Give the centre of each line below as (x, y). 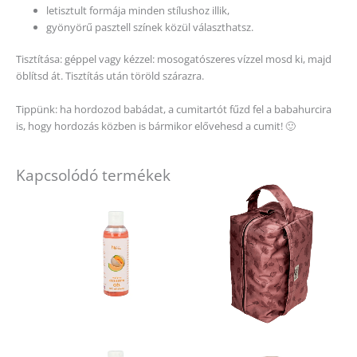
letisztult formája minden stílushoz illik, (138, 11)
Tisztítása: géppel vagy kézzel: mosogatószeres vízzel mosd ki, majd (174, 59)
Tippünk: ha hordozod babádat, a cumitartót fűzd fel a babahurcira (174, 109)
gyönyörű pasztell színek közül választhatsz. (150, 27)
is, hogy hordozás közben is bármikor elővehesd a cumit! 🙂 (156, 126)
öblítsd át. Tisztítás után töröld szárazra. (110, 76)
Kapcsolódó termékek (93, 175)
